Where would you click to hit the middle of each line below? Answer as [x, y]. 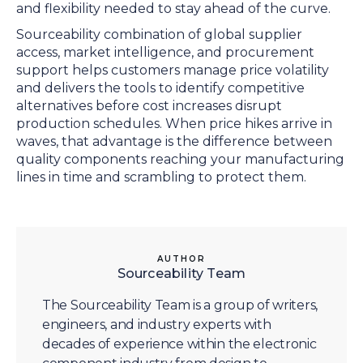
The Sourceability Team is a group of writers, [180, 305]
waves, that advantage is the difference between [174, 141]
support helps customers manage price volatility [173, 70]
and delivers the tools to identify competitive [160, 88]
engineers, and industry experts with [157, 325]
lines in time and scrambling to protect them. [161, 177]
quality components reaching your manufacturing [180, 159]
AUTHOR [181, 259]
